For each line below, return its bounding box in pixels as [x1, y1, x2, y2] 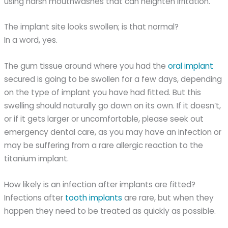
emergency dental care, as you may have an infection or [4, 127, 222, 138]
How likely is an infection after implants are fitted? [4, 179, 196, 190]
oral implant [168, 61, 214, 72]
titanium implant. [4, 153, 69, 164]
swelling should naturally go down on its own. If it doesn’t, [4, 100, 221, 111]
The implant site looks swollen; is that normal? [4, 21, 179, 33]
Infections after [4, 192, 66, 204]
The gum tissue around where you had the [4, 61, 168, 72]
